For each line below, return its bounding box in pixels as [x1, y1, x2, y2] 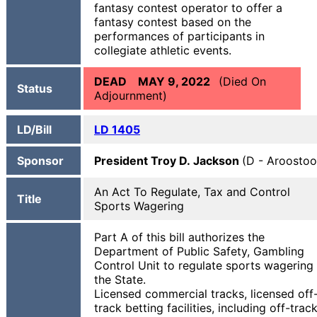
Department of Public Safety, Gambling [94, 244, 304, 258]
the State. [94, 272, 146, 287]
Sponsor [17, 154, 64, 168]
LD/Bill [17, 122, 52, 137]
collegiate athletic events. [94, 43, 231, 57]
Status [17, 81, 52, 96]
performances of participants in [94, 29, 265, 43]
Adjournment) [94, 88, 167, 103]
